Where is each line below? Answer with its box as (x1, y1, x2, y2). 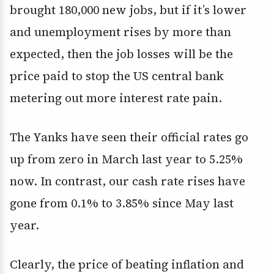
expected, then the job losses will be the (10, 46, 233, 62)
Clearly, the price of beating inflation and (10, 256, 244, 273)
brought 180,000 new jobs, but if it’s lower (10, 2, 246, 18)
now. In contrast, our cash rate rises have (10, 173, 245, 190)
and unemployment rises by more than (10, 24, 231, 40)
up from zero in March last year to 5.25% (10, 151, 243, 168)
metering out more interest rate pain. (10, 90, 222, 106)
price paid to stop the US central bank (10, 68, 224, 84)
